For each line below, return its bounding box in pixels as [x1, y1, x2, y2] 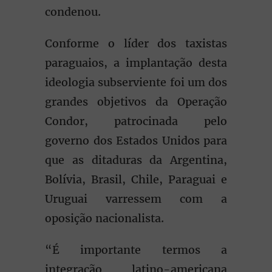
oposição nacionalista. [45, 211, 164, 225]
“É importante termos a [45, 243, 227, 257]
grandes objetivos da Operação [45, 95, 227, 109]
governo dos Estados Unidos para [45, 134, 227, 148]
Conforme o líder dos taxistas [45, 36, 227, 50]
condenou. [45, 5, 101, 19]
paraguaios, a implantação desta [45, 56, 227, 70]
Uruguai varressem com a [45, 192, 227, 206]
